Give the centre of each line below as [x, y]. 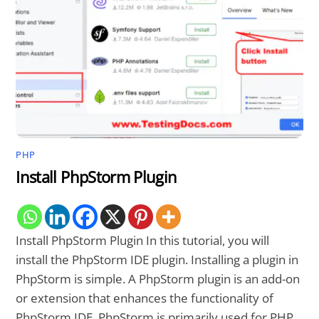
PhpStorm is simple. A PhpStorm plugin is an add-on [158, 278]
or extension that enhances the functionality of [145, 298]
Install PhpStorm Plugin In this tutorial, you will [143, 240]
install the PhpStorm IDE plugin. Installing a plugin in [157, 259]
